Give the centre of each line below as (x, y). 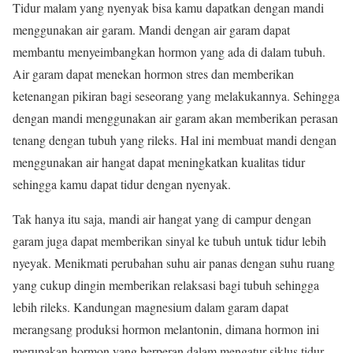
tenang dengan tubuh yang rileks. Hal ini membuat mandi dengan (175, 140)
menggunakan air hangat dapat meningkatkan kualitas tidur (159, 162)
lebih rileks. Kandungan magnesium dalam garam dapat (150, 307)
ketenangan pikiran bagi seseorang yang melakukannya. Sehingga (176, 96)
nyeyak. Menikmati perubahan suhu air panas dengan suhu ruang (174, 263)
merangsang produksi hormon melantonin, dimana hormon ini (166, 329)
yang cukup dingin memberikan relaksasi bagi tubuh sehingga (166, 285)
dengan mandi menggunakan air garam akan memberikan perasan (175, 118)
